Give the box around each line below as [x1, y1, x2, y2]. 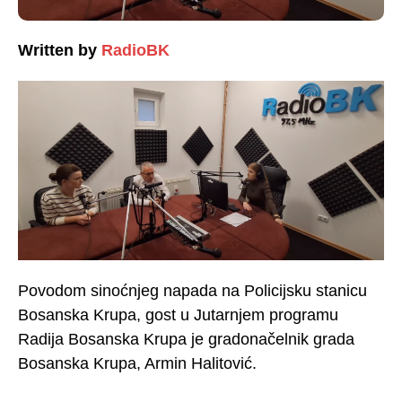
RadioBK [101, 41, 170, 60]
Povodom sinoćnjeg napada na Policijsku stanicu [18, 282, 367, 301]
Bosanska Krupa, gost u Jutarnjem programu [18, 306, 338, 325]
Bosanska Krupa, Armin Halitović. [18, 354, 257, 373]
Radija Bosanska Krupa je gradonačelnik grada [18, 330, 354, 349]
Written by [18, 41, 97, 60]
